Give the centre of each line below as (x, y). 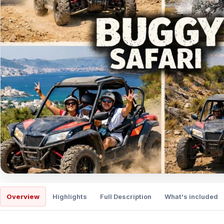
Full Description (126, 196)
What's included (191, 196)
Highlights (70, 196)
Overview (23, 196)
